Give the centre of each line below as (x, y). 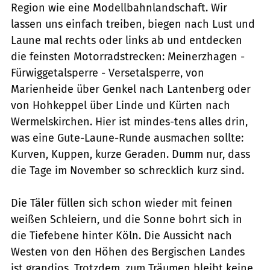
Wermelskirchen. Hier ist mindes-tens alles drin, (129, 121)
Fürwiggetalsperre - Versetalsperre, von (108, 73)
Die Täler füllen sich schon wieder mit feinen (122, 203)
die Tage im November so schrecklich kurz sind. (127, 170)
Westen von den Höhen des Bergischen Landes (128, 252)
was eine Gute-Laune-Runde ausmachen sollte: (127, 138)
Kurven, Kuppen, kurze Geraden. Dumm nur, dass (130, 154)
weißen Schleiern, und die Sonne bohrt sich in (127, 219)
